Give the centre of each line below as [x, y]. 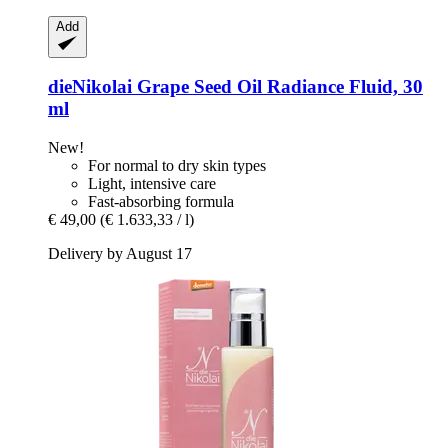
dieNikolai [90, 87]
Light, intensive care [152, 184]
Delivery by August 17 [120, 254]
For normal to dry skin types [177, 166]
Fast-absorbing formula [161, 202]
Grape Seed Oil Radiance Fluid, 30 [277, 87]
